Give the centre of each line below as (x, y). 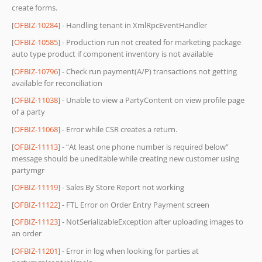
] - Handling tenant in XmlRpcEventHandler (132, 25)
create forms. (35, 7)
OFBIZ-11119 (36, 187)
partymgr (28, 170)
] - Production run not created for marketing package (149, 42)
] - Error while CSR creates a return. (118, 129)
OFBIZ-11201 (36, 251)
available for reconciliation (57, 83)
